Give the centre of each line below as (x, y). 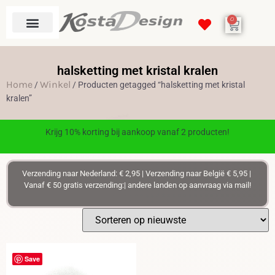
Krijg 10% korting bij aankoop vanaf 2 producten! (137, 132)
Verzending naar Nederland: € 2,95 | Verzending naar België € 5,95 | (137, 174)
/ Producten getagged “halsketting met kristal (158, 85)
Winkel (55, 84)
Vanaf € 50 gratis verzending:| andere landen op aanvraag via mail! (137, 185)
